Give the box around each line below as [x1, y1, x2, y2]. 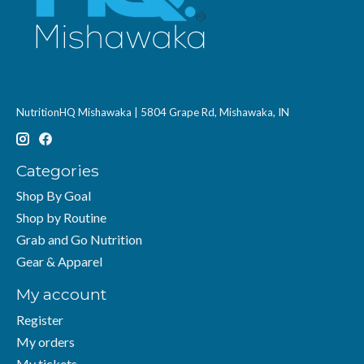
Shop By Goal [16, 188, 91, 204]
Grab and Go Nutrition [16, 232, 142, 248]
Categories [16, 160, 99, 180]
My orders [16, 333, 75, 349]
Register [16, 311, 63, 327]
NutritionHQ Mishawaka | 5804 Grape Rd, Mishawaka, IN [16, 105, 289, 119]
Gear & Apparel [16, 253, 102, 270]
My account [16, 284, 106, 305]
